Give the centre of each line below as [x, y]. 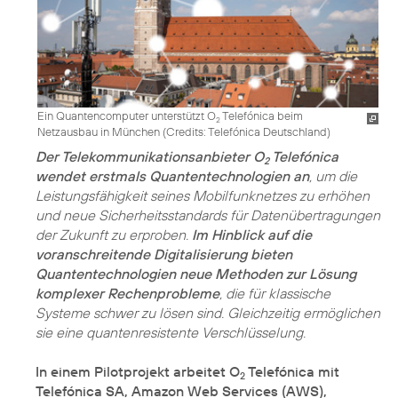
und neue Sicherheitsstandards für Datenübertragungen [208, 215]
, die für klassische [275, 293]
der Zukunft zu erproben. [114, 234]
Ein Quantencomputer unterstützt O [127, 115]
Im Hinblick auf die [252, 234]
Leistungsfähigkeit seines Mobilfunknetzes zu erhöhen [203, 195]
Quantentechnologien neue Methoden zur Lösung [196, 273]
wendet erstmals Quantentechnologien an [172, 175]
